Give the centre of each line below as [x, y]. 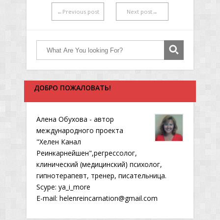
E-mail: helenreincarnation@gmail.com [97, 198]
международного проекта [80, 130]
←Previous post [78, 11]
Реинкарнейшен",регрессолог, [87, 153]
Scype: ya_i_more [63, 187]
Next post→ [142, 11]
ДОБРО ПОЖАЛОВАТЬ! [72, 88]
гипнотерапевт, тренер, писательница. [101, 176]
